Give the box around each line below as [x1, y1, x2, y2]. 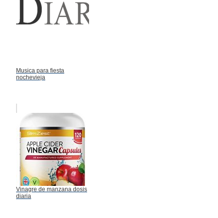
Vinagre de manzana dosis [16, 185, 87, 193]
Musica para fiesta [16, 67, 64, 74]
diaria [16, 192, 31, 200]
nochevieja [16, 73, 45, 81]
